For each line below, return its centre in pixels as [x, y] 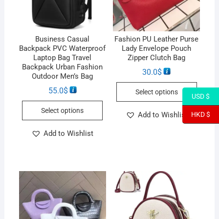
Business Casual [63, 39]
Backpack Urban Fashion [63, 67]
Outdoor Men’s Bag [63, 77]
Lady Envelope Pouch [157, 49]
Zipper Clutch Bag [157, 58]
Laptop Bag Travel [63, 58]
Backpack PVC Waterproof [63, 49]
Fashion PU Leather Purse [157, 39]
